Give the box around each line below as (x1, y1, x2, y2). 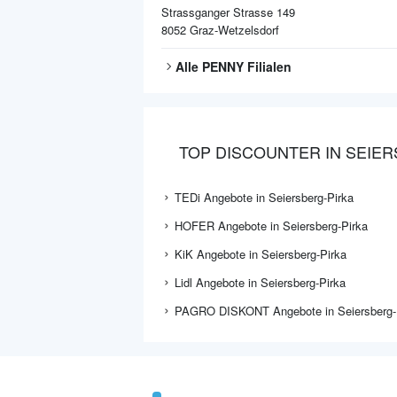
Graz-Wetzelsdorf (190, 21, 279, 38)
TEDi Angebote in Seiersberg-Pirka (175, 189, 354, 206)
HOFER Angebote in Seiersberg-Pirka (175, 217, 368, 234)
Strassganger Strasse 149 (161, 4, 295, 20)
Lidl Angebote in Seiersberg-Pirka (175, 274, 346, 291)
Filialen (244, 58, 292, 75)
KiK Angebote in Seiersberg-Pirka (175, 245, 346, 262)
